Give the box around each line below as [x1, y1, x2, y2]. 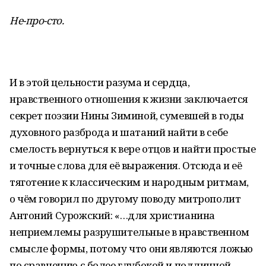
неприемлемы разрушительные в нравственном [9, 225, 249, 239]
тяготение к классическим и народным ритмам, [9, 175, 249, 189]
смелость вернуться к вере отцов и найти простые [9, 142, 256, 156]
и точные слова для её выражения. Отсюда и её [9, 159, 242, 172]
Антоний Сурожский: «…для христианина [9, 208, 215, 222]
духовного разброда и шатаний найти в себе [9, 125, 228, 139]
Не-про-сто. [9, 14, 64, 27]
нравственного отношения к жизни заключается [9, 92, 248, 106]
